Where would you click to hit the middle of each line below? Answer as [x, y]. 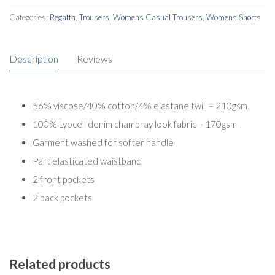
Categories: [29, 17]
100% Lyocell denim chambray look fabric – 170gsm [134, 124]
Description [34, 58]
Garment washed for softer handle [103, 143]
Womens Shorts [234, 17]
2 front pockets [63, 180]
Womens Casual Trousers [158, 17]
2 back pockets [62, 198]
